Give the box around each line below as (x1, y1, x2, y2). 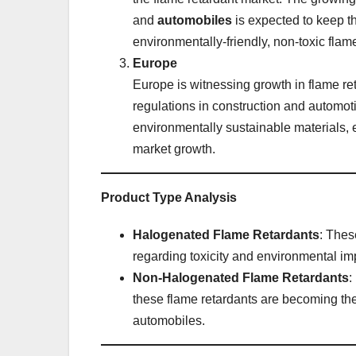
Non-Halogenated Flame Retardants (133, 270, 349, 284)
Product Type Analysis (101, 190, 237, 204)
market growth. (133, 141, 215, 156)
